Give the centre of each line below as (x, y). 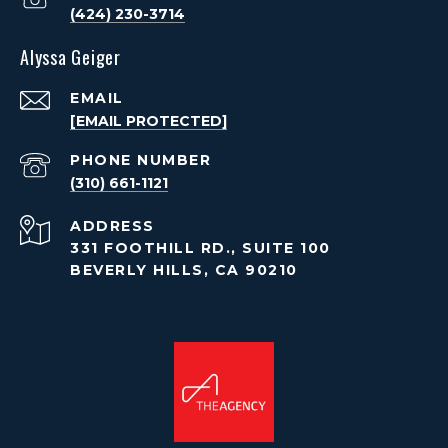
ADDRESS (112, 226)
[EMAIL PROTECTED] (148, 121)
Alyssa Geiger (70, 57)
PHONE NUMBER (140, 160)
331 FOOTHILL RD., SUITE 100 (200, 248)
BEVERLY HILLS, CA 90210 (184, 270)
